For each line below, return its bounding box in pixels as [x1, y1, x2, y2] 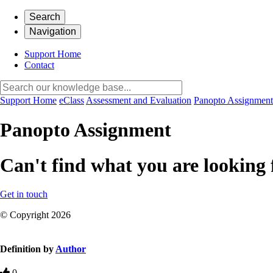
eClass [59, 95, 84, 105]
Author [55, 243, 86, 254]
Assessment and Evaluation [86, 95, 191, 105]
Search [29, 12, 60, 22]
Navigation [29, 26, 76, 37]
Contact [24, 60, 54, 70]
